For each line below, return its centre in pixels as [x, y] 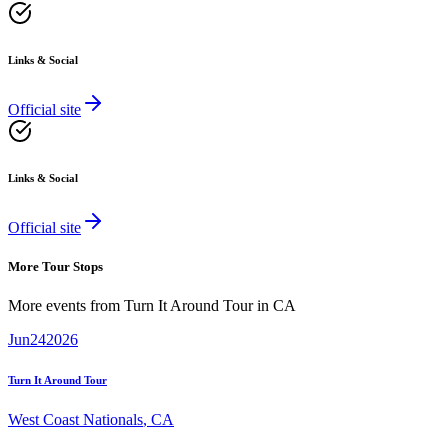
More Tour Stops [55, 267]
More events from [66, 306]
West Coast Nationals [75, 420]
